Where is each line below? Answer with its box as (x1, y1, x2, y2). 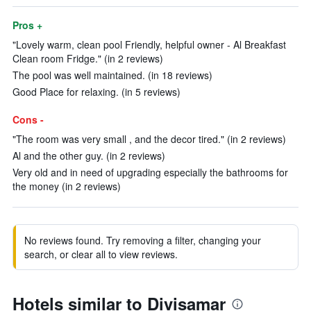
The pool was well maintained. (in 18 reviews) (12, 68, 212, 82)
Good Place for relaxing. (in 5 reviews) (12, 85, 180, 99)
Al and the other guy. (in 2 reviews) (12, 149, 165, 162)
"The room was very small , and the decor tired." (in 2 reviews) (12, 132, 286, 146)
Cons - (12, 112, 44, 126)
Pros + (12, 18, 42, 32)
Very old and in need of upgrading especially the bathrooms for (12, 165, 288, 179)
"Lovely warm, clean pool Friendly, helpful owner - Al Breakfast (12, 37, 286, 51)
